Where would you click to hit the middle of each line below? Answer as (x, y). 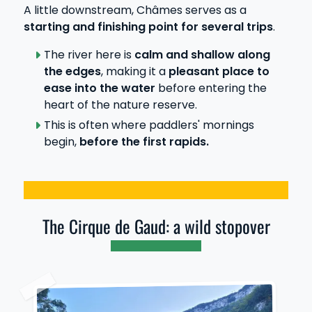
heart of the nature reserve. (120, 104)
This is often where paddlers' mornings (149, 125)
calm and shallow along (202, 54)
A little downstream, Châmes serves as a (135, 10)
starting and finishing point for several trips (148, 26)
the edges (72, 71)
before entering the (211, 88)
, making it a (134, 71)
